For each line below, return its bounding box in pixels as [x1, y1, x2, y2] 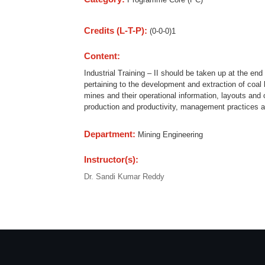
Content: [84, 50, 122, 61]
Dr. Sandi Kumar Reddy [84, 172, 164, 182]
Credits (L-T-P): [84, 25, 150, 35]
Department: [84, 129, 138, 140]
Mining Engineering [138, 130, 203, 140]
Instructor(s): [84, 154, 141, 165]
